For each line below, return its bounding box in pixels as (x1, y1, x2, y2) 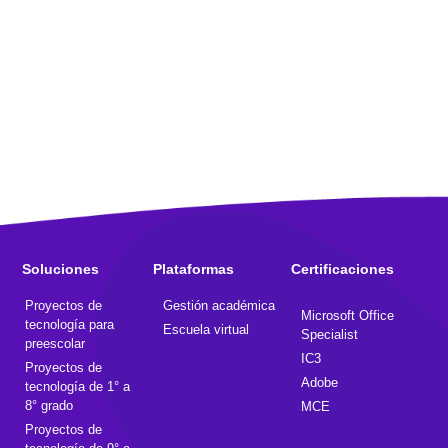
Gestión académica (162, 298, 275, 314)
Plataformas (152, 261, 234, 278)
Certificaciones (290, 261, 394, 278)
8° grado (25, 398, 73, 414)
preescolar (25, 336, 85, 352)
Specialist (300, 327, 358, 343)
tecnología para (25, 317, 114, 333)
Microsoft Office (300, 308, 394, 324)
